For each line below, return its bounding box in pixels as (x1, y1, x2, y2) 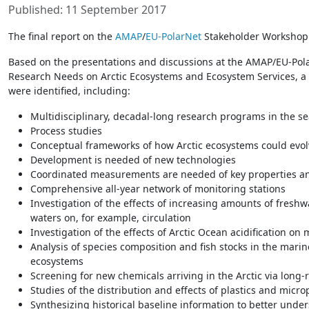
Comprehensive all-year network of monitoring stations (30, 182, 286, 196)
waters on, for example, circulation (30, 211, 191, 225)
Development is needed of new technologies (30, 153, 236, 167)
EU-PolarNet (146, 30, 201, 43)
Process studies (30, 124, 102, 138)
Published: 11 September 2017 (8, 2, 166, 18)
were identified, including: (8, 84, 130, 98)
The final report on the (8, 30, 115, 43)
